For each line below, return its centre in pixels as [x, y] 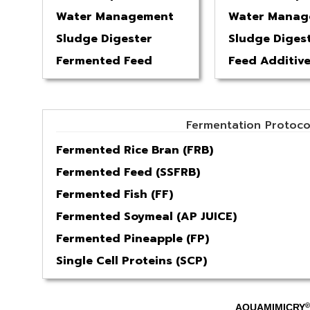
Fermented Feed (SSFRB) [130, 172]
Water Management [115, 16]
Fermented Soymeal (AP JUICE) [146, 216]
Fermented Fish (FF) [115, 194]
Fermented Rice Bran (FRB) [135, 150]
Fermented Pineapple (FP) [133, 238]
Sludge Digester [104, 38]
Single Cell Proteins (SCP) [131, 261]
